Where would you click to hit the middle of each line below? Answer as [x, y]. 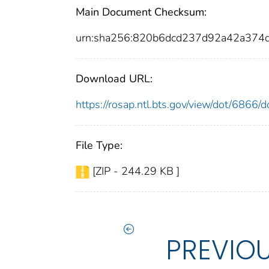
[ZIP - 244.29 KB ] [136, 171]
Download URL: [114, 79]
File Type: [99, 146]
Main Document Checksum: [141, 12]
